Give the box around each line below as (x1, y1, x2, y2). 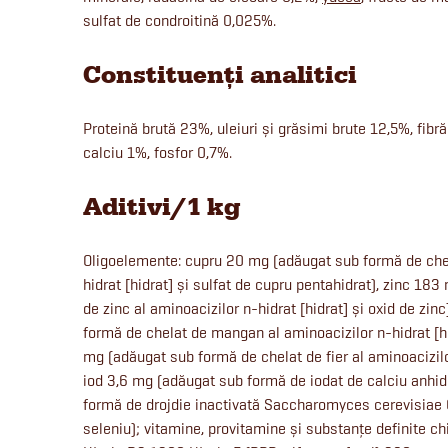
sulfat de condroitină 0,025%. (83, 11, 276, 31)
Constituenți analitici (83, 60, 357, 91)
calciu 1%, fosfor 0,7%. (83, 143, 232, 163)
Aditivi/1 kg (83, 192, 240, 223)
